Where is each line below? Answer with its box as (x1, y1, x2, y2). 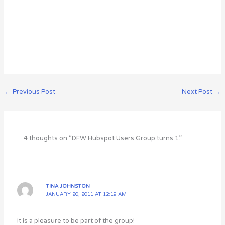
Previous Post (11, 87, 55, 96)
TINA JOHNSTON (46, 183, 90, 189)
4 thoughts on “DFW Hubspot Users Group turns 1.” (23, 134, 182, 143)
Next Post (182, 87, 214, 96)
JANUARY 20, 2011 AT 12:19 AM (46, 191, 127, 197)
